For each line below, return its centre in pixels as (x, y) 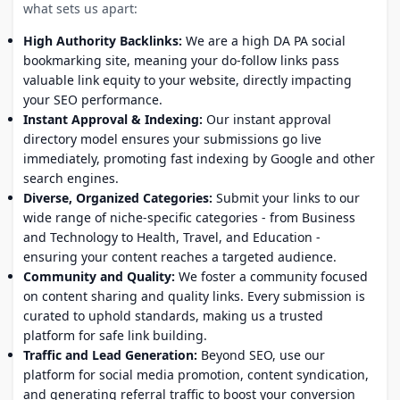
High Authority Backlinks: (102, 40)
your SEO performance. (92, 99)
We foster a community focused (271, 276)
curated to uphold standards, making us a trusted (173, 315)
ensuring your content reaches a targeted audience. (179, 256)
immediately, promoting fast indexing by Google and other (199, 158)
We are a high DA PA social (263, 40)
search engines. (71, 178)
